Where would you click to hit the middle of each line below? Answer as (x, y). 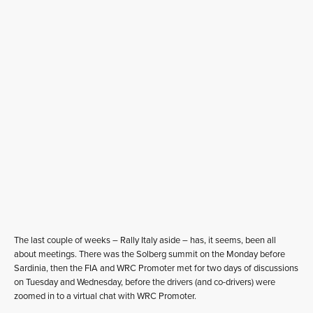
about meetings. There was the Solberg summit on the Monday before (150, 254)
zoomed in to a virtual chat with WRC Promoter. (105, 296)
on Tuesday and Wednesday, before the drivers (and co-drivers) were (145, 282)
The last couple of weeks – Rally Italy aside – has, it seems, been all (145, 240)
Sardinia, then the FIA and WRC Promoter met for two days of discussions (156, 268)
